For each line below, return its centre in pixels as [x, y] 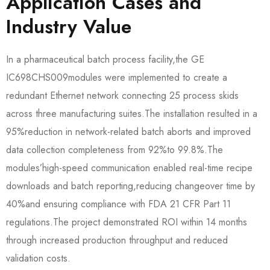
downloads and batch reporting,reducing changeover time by [130, 186]
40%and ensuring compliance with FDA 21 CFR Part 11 [118, 204]
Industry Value [69, 26]
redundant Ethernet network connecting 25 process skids [122, 95]
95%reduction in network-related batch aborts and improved [128, 131]
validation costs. [38, 258]
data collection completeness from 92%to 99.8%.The [115, 149]
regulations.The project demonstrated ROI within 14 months [127, 222]
